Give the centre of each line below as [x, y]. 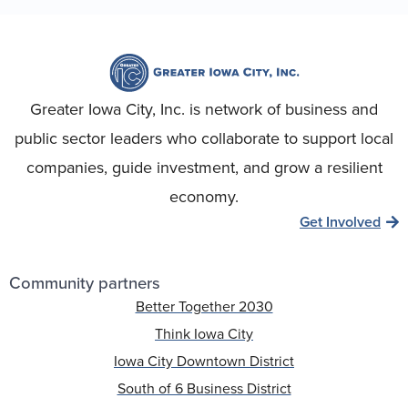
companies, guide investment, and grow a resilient [204, 168]
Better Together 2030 [204, 307]
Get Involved [340, 222]
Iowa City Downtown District [204, 362]
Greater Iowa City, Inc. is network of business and [204, 110]
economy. [204, 197]
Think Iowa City [204, 334]
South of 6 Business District [204, 389]
